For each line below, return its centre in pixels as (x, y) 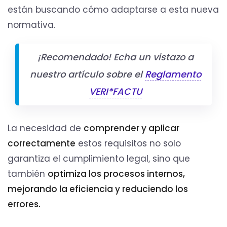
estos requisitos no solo (128, 144)
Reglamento (173, 74)
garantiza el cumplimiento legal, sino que (99, 159)
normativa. (31, 25)
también (28, 174)
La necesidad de (46, 128)
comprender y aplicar (131, 128)
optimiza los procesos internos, (116, 174)
